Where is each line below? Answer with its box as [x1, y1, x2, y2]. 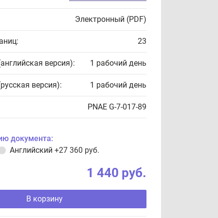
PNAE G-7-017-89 [88, 102, 146, 111]
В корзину [26, 194, 63, 203]
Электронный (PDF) [75, 15, 146, 24]
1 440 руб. [87, 165, 146, 180]
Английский [10, 145, 54, 155]
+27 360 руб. [54, 145, 99, 155]
